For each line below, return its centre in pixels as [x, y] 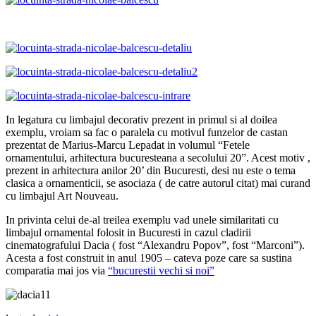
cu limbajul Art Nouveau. [62, 195]
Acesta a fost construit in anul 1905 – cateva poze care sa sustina [149, 257]
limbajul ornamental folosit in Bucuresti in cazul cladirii [128, 232]
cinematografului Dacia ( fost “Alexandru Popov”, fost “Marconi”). [155, 245]
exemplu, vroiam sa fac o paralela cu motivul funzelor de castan [147, 132]
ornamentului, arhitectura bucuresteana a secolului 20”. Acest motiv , [158, 157]
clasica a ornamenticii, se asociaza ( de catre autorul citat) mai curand [158, 183]
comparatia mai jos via [57, 270]
